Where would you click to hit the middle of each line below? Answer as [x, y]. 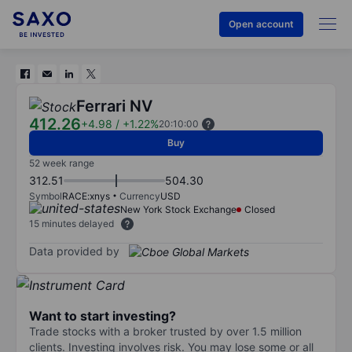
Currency [140, 196]
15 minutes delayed [71, 224]
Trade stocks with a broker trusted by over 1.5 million [165, 331]
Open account [261, 24]
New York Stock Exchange [178, 209]
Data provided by [74, 251]
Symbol [46, 196]
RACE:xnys [86, 196]
